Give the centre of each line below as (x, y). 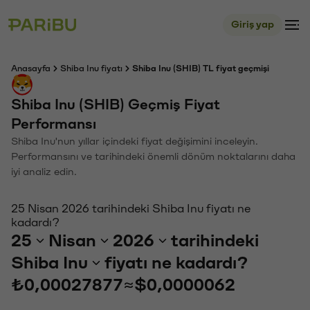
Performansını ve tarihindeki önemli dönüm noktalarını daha (153, 157)
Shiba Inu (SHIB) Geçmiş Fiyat (116, 105)
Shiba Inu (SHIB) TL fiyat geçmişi (201, 69)
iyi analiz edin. (44, 172)
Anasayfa (31, 69)
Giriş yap (253, 25)
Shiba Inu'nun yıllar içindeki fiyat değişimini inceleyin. (135, 142)
